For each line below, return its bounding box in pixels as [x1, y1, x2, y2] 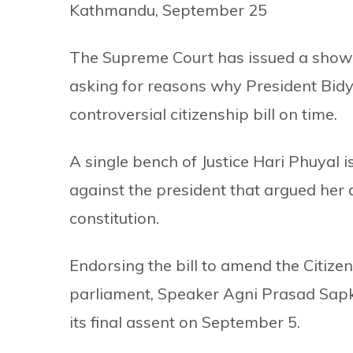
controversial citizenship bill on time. [69, 103, 337, 124]
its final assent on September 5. [69, 311, 304, 332]
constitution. [69, 207, 159, 228]
